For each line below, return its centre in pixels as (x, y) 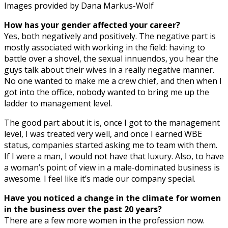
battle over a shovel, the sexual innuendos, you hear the (111, 58)
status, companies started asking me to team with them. (111, 145)
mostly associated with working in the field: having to (105, 47)
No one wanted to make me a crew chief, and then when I (113, 81)
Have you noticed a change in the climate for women (112, 198)
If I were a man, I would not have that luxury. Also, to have (114, 156)
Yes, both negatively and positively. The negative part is (110, 36)
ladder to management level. (58, 103)
